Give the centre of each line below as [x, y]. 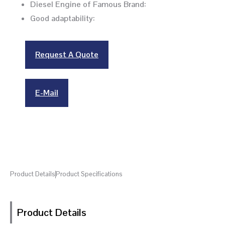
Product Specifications [89, 174]
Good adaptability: [63, 19]
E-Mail [47, 93]
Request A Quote [67, 55]
